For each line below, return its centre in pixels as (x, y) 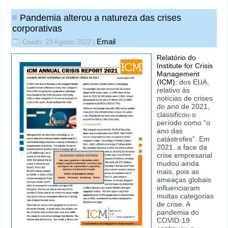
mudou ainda (178, 164)
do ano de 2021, (183, 107)
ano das (170, 131)
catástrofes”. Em (183, 139)
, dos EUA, (192, 82)
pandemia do (178, 212)
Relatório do (177, 58)
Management (178, 74)
